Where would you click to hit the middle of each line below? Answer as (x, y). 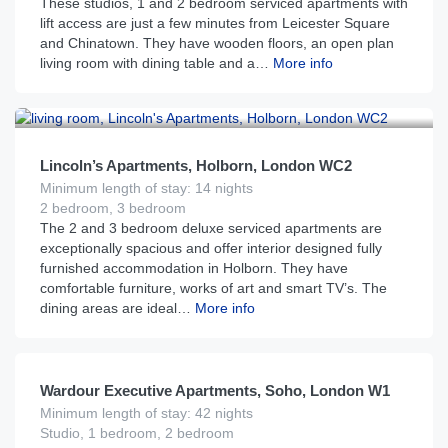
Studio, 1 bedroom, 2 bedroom (137, 433)
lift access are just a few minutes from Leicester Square (215, 23)
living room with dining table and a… (154, 63)
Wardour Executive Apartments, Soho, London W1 (215, 390)
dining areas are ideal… (115, 308)
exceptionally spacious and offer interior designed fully (211, 248)
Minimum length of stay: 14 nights (146, 188)
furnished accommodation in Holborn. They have (194, 268)
